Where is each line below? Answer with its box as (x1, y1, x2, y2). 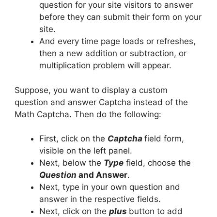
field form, (144, 134, 184, 144)
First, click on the (39, 134, 108, 144)
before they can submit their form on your (39, 12, 201, 22)
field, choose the (124, 158, 191, 168)
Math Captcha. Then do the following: (15, 109, 161, 119)
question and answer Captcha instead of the (15, 97, 188, 107)
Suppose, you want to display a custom (15, 85, 168, 95)
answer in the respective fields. (39, 194, 161, 204)
